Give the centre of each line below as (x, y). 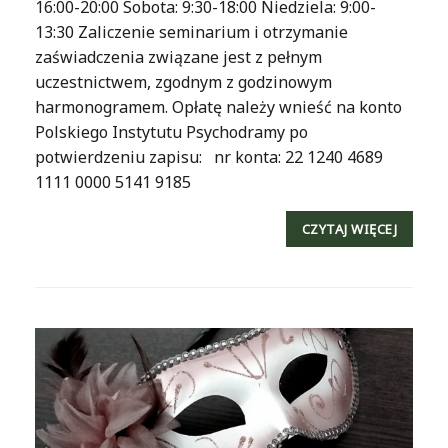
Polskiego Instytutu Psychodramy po (171, 131)
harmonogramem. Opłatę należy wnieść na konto (218, 106)
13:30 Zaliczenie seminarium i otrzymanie (191, 31)
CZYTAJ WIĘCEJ (349, 228)
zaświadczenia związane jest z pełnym (178, 56)
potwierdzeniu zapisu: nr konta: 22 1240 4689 (209, 156)
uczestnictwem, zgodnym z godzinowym (183, 81)
